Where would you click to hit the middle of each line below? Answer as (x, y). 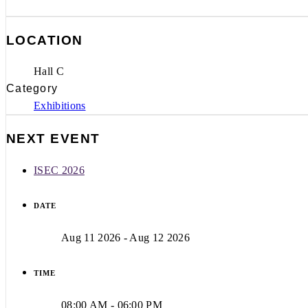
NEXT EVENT (53, 138)
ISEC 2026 (59, 170)
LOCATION (45, 40)
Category (32, 89)
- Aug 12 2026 (155, 237)
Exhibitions (60, 106)
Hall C (49, 71)
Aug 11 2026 (91, 237)
